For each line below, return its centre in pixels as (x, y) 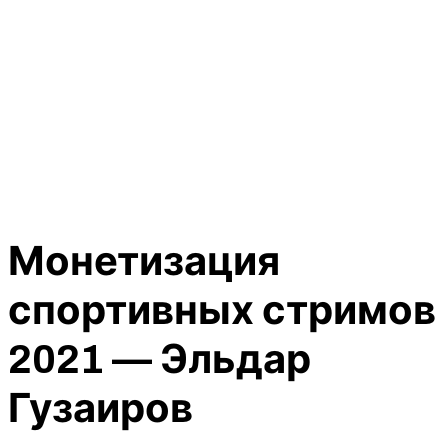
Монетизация (144, 262)
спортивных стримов (222, 311)
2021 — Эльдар (159, 360)
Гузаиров (100, 409)
